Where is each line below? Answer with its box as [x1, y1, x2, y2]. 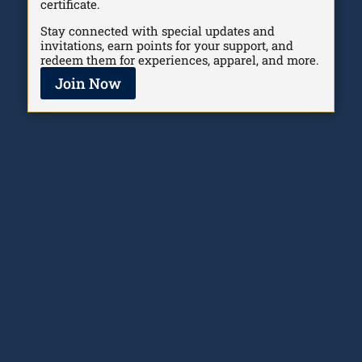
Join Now [54, 73, 121, 93]
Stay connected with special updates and [40, 22, 275, 39]
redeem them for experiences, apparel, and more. [40, 51, 319, 68]
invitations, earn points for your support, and [40, 36, 293, 53]
